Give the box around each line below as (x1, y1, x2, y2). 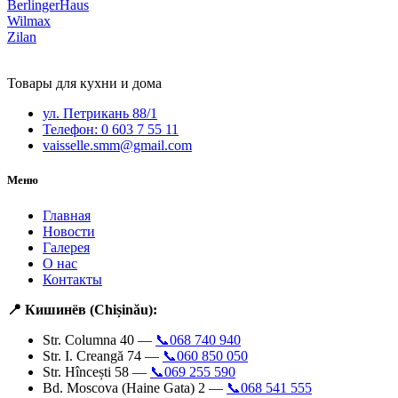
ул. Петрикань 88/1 (43, 106, 157, 122)
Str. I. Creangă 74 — (43, 347, 163, 363)
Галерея (43, 239, 90, 255)
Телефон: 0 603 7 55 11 (43, 122, 179, 138)
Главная (43, 207, 91, 223)
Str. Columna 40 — (43, 331, 155, 347)
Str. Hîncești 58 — (43, 363, 150, 379)
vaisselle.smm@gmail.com (43, 138, 192, 154)
